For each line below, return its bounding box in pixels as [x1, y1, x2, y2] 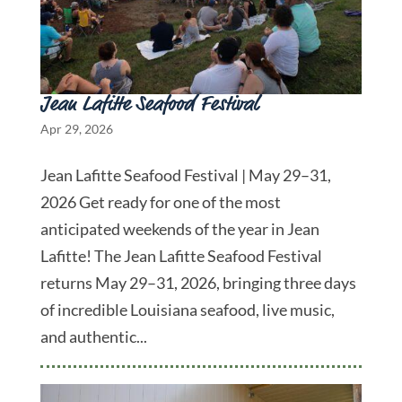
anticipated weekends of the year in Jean [39, 218, 319, 239]
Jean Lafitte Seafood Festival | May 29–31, [39, 164, 331, 185]
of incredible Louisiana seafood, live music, [39, 299, 335, 319]
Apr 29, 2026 [39, 120, 113, 136]
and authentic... [39, 326, 147, 346]
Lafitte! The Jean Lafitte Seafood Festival [39, 245, 322, 266]
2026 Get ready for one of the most [39, 191, 281, 212]
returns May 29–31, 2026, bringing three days [39, 272, 356, 293]
